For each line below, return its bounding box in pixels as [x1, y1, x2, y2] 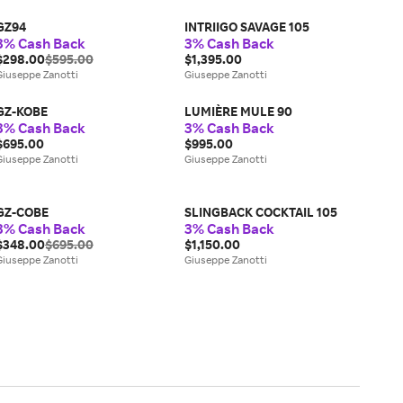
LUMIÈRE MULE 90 [184, 103, 293, 119]
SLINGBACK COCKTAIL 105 [184, 204, 338, 219]
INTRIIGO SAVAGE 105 [184, 19, 310, 34]
